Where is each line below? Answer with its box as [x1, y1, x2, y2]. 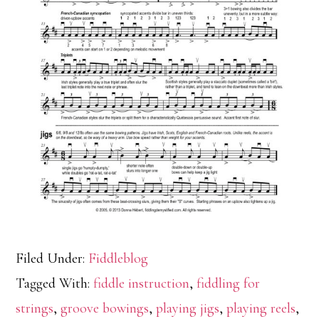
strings [16, 300, 54, 318]
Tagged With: [16, 275, 94, 293]
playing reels [226, 300, 296, 318]
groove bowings [61, 300, 150, 318]
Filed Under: [16, 250, 89, 268]
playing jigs [156, 300, 220, 318]
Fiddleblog [88, 250, 149, 268]
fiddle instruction [93, 275, 190, 293]
